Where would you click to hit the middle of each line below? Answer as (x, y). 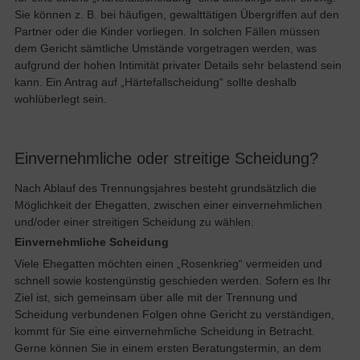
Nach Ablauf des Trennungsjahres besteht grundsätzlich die (165, 188)
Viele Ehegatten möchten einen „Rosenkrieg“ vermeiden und (168, 264)
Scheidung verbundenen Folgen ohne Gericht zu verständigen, (174, 315)
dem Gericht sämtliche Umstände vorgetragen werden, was (165, 49)
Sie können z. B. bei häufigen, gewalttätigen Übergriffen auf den (176, 15)
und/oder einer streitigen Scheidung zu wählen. (134, 221)
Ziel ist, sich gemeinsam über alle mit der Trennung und (155, 298)
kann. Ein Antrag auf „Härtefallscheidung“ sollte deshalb (155, 82)
